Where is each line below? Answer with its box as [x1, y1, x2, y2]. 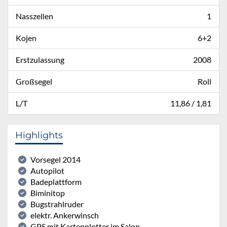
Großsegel [16, 76, 52, 86]
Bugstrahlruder [30, 199, 84, 209]
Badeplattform [30, 176, 82, 186]
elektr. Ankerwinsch [30, 210, 99, 220]
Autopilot [30, 165, 64, 175]
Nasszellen [16, 11, 53, 21]
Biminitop [30, 187, 65, 198]
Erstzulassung [16, 54, 64, 64]
